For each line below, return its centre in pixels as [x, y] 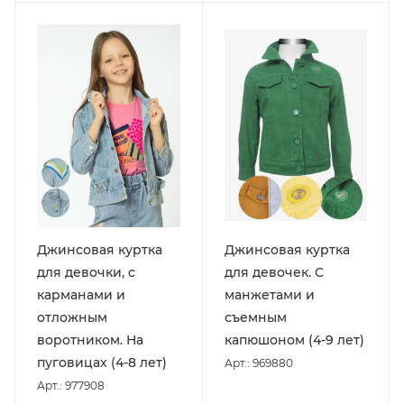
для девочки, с [86, 272]
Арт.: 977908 [71, 385]
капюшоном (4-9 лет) [294, 340]
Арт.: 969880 [258, 363]
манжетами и [269, 294]
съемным [255, 317]
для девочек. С [274, 272]
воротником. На [90, 340]
